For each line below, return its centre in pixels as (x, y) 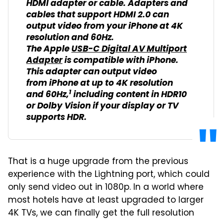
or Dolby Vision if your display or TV (102, 107)
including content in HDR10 (129, 95)
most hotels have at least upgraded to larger (106, 201)
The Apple (49, 50)
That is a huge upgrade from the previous (98, 162)
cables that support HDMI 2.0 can (98, 15)
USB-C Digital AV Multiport (129, 50)
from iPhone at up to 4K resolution (100, 84)
